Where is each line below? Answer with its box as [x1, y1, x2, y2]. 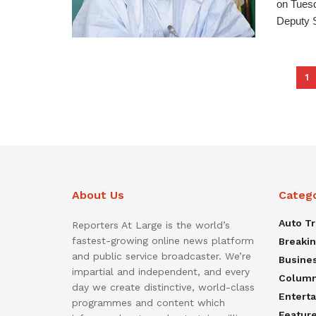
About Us [72, 188, 124, 202]
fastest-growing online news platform [72, 234, 254, 246]
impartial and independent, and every [72, 265, 250, 277]
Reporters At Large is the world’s [72, 219, 230, 231]
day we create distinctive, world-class [72, 281, 255, 293]
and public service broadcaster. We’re [72, 250, 251, 262]
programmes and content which [72, 296, 225, 308]
